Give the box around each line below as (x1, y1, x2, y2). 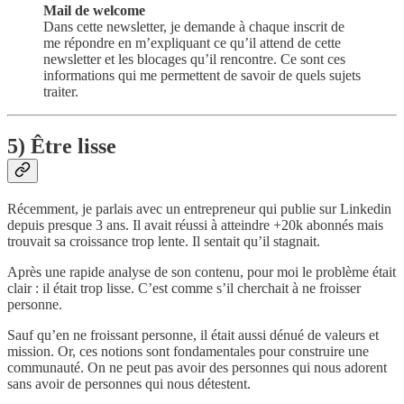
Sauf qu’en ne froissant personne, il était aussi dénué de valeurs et (7, 327, 379, 344)
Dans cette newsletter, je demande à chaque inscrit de (43, 19, 344, 35)
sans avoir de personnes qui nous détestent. (7, 376, 251, 392)
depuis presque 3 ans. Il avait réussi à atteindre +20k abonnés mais (7, 217, 383, 234)
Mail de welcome (43, 3, 145, 19)
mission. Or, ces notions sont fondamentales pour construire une (7, 344, 369, 360)
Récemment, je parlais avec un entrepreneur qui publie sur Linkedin (7, 201, 391, 217)
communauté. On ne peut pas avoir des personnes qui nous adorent (7, 360, 387, 376)
